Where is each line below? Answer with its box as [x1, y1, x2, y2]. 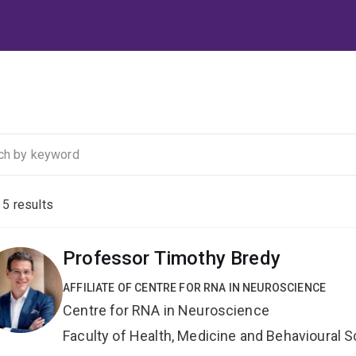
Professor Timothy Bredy [63, 247, 281, 270]
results [10, 197, 53, 213]
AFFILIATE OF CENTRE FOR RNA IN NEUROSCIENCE [63, 281, 327, 295]
